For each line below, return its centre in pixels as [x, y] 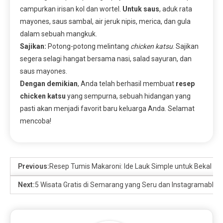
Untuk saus [141, 9]
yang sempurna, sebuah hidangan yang [128, 96]
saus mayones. [44, 71]
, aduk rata [176, 9]
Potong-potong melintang [88, 46]
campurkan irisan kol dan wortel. [71, 9]
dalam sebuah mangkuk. [58, 34]
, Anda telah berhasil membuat [127, 83]
